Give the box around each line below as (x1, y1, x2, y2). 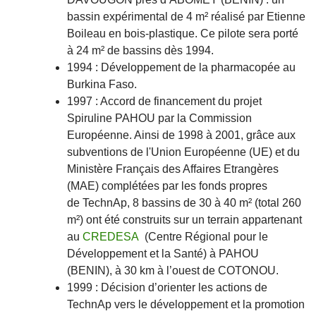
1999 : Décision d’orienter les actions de (67, 281, 267, 294)
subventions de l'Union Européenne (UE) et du (67, 146, 300, 159)
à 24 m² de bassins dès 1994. (67, 44, 214, 57)
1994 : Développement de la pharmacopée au (67, 61, 296, 74)
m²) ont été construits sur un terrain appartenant (67, 214, 302, 226)
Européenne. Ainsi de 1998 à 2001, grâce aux (67, 129, 296, 142)
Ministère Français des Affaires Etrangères (67, 163, 279, 176)
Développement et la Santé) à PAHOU (67, 248, 259, 260)
